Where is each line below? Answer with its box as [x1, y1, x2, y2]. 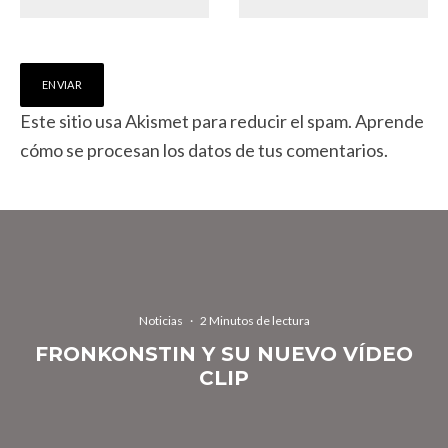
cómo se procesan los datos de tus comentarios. [20, 139, 388, 162]
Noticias [138, 312, 183, 328]
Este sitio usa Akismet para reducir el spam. [20, 110, 355, 133]
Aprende [355, 110, 424, 133]
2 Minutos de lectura [199, 312, 310, 328]
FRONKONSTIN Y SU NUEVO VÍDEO [35, 341, 413, 366]
